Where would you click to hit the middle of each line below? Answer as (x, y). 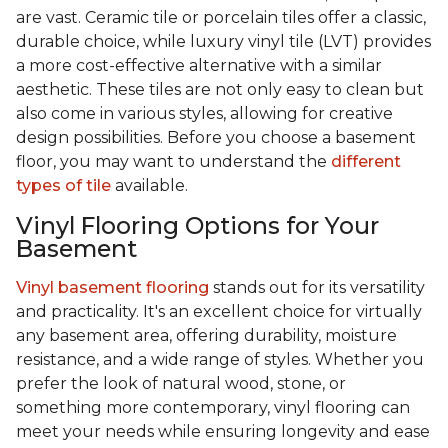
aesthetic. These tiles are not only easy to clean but (220, 90)
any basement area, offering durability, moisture (206, 336)
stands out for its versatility (317, 288)
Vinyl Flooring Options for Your (197, 226)
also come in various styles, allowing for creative (204, 114)
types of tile (63, 186)
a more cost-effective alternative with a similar (199, 66)
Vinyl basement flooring (112, 288)
